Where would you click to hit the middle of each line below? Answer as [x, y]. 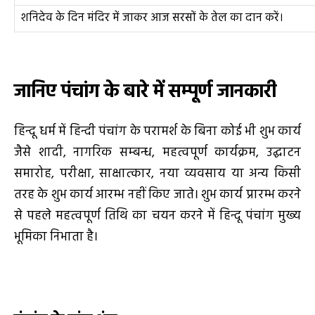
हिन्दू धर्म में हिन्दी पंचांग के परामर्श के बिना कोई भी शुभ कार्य [157, 131]
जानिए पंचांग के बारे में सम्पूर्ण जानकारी [145, 93]
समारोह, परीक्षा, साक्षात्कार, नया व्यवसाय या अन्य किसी [157, 174]
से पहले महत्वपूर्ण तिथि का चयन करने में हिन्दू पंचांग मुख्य [157, 216]
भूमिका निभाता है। [56, 237]
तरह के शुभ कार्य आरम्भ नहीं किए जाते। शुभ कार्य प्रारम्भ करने [157, 195]
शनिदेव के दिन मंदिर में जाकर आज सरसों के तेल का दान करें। [152, 18]
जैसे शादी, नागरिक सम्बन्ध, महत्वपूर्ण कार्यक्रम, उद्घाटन [157, 153]
